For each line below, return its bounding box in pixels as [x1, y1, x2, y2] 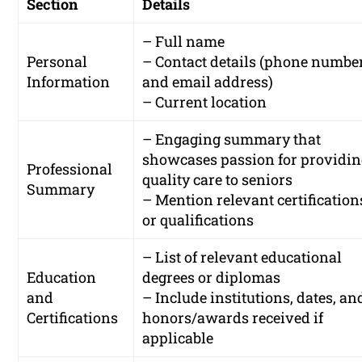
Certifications [27, 308, 119, 328]
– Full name [142, 32, 225, 52]
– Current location [142, 92, 267, 112]
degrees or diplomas [142, 267, 281, 288]
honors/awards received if [142, 308, 324, 328]
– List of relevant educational [142, 247, 343, 267]
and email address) [142, 72, 274, 92]
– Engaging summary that [142, 129, 322, 149]
